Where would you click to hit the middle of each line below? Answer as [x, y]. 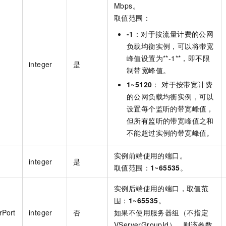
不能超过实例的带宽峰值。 [170, 132]
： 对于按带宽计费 [182, 84]
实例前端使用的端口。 [150, 155]
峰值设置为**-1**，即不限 [168, 58]
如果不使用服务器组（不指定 [161, 212]
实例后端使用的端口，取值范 [161, 188]
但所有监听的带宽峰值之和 [170, 120]
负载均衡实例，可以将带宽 [170, 46]
